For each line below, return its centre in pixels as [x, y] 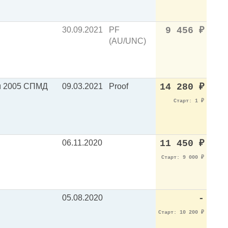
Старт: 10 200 [180, 212]
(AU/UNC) [127, 41]
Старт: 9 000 [181, 158]
